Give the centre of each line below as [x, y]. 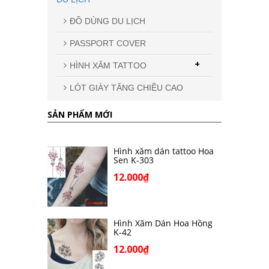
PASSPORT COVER [108, 43]
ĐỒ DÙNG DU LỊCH [107, 21]
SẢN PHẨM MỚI [80, 114]
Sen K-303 [134, 160]
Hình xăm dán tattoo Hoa [164, 151]
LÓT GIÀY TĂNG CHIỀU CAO [126, 87]
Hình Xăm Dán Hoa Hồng [163, 223]
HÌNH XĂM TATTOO [108, 65]
